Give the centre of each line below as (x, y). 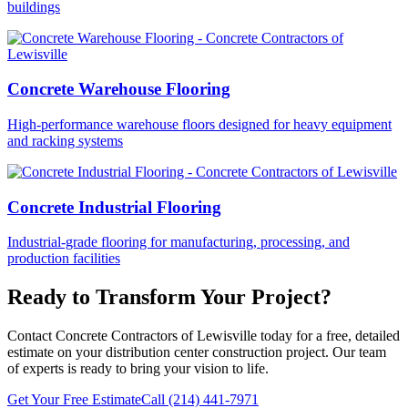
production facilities (64, 259)
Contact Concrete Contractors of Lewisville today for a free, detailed (204, 336)
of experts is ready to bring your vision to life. (138, 369)
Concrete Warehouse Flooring (119, 89)
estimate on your (56, 352)
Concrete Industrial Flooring (114, 207)
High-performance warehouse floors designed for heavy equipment (199, 124)
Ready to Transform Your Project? (169, 297)
